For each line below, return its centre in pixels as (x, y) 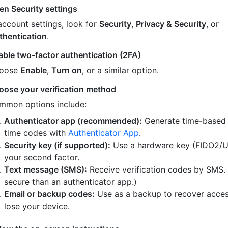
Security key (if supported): (58, 145)
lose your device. (37, 206)
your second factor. (42, 157)
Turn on (67, 70)
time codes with (36, 133)
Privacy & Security (171, 24)
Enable (34, 70)
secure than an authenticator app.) (71, 181)
